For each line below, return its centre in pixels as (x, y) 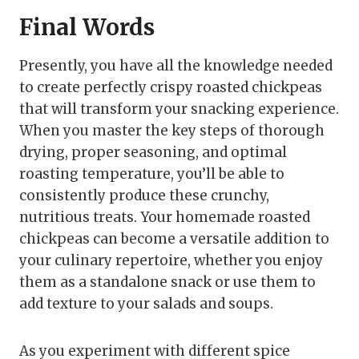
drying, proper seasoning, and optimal (153, 152)
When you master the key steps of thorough (172, 130)
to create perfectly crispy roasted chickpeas (171, 87)
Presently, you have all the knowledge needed (176, 65)
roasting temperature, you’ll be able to (152, 173)
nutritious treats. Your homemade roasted (165, 217)
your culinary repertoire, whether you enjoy (171, 260)
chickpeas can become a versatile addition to (174, 238)
